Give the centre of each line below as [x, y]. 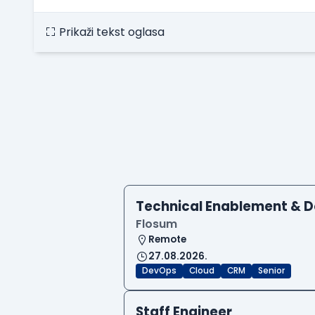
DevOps [159, 271]
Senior [271, 271]
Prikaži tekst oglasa [112, 32]
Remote [167, 240]
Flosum [156, 224]
